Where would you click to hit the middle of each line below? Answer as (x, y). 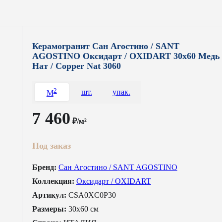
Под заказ (51, 145)
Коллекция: (53, 181)
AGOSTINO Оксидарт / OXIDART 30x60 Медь (126, 56)
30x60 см (83, 209)
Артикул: (49, 195)
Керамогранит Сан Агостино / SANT (106, 46)
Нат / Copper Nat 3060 (76, 66)
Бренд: (44, 167)
